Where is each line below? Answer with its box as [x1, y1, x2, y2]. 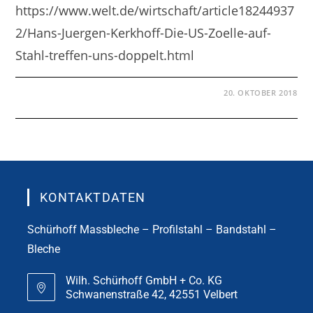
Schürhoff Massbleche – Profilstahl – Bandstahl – [27, 222, 277, 236]
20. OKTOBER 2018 [223, 87, 298, 98]
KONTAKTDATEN [40, 189, 146, 205]
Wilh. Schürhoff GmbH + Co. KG [66, 273, 223, 287]
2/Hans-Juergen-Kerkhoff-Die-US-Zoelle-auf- [15, 24, 272, 41]
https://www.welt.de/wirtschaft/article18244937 [15, 1, 295, 19]
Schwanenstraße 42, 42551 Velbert [66, 287, 238, 301]
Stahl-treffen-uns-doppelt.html [15, 46, 195, 64]
